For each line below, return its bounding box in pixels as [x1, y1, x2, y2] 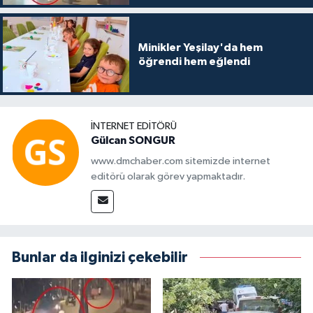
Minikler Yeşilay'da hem [138, 41, 263, 53]
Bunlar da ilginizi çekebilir [12, 250, 188, 265]
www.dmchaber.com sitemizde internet [91, 155, 270, 166]
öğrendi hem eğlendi [138, 55, 250, 67]
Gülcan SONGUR [91, 135, 175, 147]
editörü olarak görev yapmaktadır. [91, 170, 245, 182]
